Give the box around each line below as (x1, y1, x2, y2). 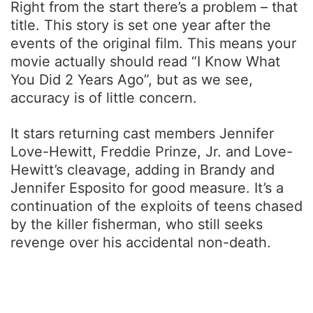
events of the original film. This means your (10, 35, 296, 52)
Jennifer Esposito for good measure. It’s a (10, 180, 284, 197)
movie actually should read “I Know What (10, 53, 280, 71)
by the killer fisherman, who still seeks (10, 216, 263, 233)
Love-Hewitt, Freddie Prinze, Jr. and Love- (10, 143, 293, 161)
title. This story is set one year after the (10, 17, 271, 34)
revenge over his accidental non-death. (10, 234, 271, 252)
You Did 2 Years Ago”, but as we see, (10, 71, 253, 89)
